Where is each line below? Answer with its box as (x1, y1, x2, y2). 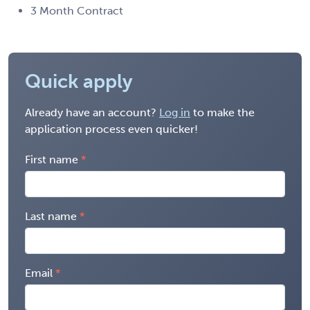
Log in (159, 105, 190, 119)
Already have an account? (25, 105, 159, 119)
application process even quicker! (25, 122, 198, 136)
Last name (25, 209, 77, 223)
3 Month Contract (30, 3, 123, 17)
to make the (190, 105, 255, 119)
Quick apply (25, 69, 133, 93)
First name (25, 152, 78, 166)
